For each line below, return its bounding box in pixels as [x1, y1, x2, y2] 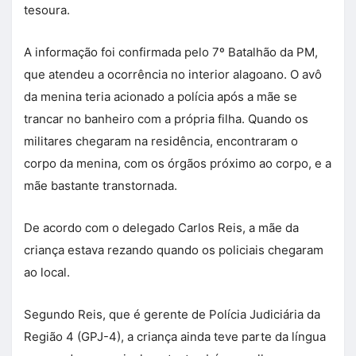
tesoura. [24, 2, 70, 18]
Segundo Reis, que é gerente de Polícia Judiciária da [24, 307, 320, 323]
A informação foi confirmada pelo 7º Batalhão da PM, [24, 44, 318, 60]
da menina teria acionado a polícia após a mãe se [24, 89, 297, 105]
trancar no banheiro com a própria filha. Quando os [24, 111, 308, 127]
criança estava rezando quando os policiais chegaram [24, 242, 323, 258]
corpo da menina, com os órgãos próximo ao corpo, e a [24, 156, 331, 172]
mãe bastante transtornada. [24, 178, 177, 194]
